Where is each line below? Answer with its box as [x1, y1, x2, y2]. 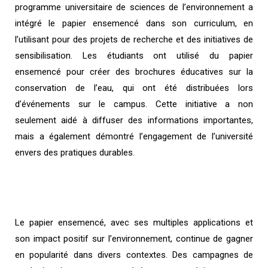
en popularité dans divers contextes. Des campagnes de [15, 249, 253, 260]
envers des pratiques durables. [15, 147, 135, 158]
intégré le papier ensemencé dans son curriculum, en [15, 17, 253, 29]
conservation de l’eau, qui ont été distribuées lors [15, 82, 253, 93]
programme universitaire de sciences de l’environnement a [15, 1, 253, 13]
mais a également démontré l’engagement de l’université [15, 130, 253, 142]
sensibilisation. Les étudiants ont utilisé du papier [15, 50, 253, 61]
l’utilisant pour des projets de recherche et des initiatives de [15, 33, 253, 45]
